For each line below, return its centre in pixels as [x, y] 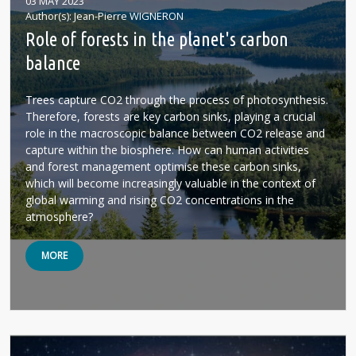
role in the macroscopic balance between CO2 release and [175, 133]
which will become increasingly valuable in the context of [170, 183]
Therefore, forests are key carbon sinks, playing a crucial [170, 116]
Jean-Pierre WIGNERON [129, 16]
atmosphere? [59, 217]
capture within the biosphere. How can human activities [167, 150]
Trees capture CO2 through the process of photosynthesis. [177, 100]
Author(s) [47, 16]
